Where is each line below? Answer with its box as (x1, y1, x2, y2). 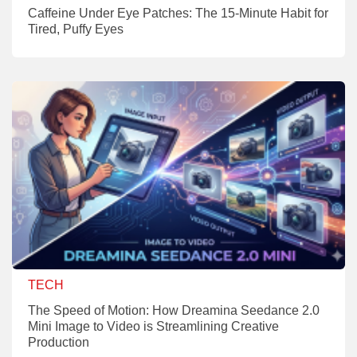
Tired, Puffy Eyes (28, 22, 127, 36)
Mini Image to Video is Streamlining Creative (28, 319, 279, 333)
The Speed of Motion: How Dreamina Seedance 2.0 (28, 303, 320, 317)
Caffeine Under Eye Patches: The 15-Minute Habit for (28, 6, 328, 20)
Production (28, 335, 89, 349)
